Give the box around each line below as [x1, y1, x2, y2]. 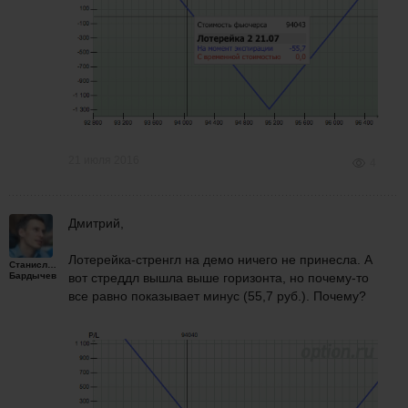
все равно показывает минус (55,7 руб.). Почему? [68, 289, 366, 304]
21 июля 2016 [68, 154, 139, 168]
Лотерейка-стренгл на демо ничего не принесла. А [68, 252, 372, 268]
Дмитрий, [68, 216, 124, 231]
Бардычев [9, 270, 56, 281]
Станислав [9, 260, 58, 270]
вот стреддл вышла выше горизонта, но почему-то [68, 270, 369, 286]
